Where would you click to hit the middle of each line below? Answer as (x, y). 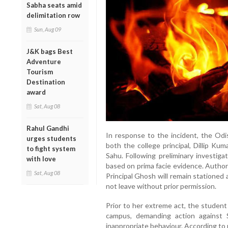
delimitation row (53, 15)
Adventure (44, 61)
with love (41, 159)
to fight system (51, 148)
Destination (46, 82)
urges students (51, 138)
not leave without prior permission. (161, 186)
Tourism (40, 72)
